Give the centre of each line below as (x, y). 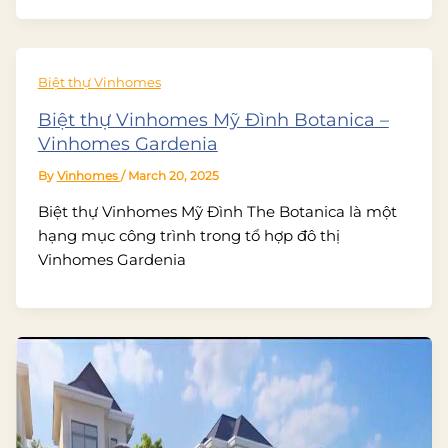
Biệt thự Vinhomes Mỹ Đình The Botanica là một (217, 211)
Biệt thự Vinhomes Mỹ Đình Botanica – (213, 120)
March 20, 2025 (173, 176)
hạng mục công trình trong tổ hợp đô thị (188, 235)
